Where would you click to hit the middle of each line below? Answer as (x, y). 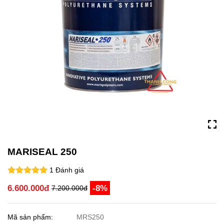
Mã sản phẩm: (31, 217)
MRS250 (90, 217)
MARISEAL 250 (42, 151)
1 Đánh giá (67, 170)
